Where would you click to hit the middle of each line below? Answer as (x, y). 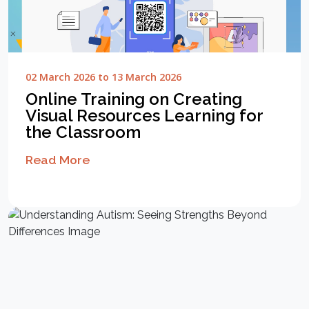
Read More (58, 160)
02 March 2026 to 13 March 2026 (103, 77)
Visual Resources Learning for (144, 116)
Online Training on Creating (134, 99)
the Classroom (83, 132)
